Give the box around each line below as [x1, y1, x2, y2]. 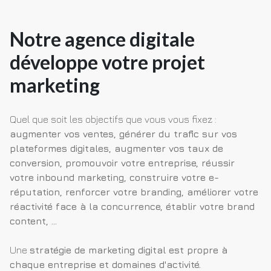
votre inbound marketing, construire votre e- [10, 172, 219, 183]
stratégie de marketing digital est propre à [30, 244, 227, 256]
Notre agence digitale [10, 27, 195, 51]
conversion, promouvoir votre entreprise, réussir [10, 157, 235, 169]
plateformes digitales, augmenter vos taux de [10, 143, 223, 154]
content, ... [10, 215, 57, 227]
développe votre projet [10, 50, 205, 74]
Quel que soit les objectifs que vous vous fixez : [10, 114, 217, 125]
